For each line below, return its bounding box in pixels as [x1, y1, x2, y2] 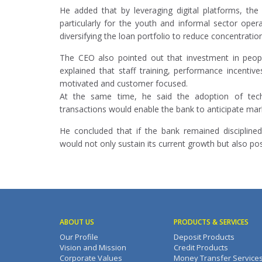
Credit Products [174, 242, 228, 253]
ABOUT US [60, 217, 94, 227]
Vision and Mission [60, 242, 126, 253]
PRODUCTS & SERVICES [174, 217, 249, 227]
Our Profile [60, 232, 98, 243]
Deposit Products [174, 232, 235, 243]
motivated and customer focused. [60, 78, 188, 89]
